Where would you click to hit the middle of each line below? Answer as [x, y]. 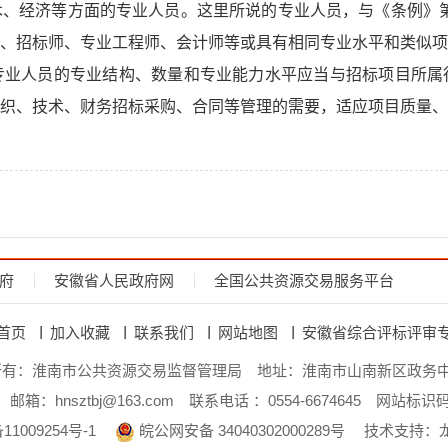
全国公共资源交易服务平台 [304, 280]
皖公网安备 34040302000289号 [240, 430]
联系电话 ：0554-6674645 [275, 400]
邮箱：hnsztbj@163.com [92, 400]
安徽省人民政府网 [114, 280]
